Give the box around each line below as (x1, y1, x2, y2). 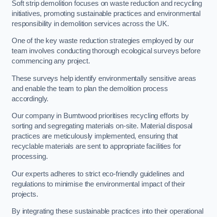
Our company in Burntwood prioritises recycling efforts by (12, 112, 189, 120)
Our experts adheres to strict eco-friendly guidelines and (12, 170, 184, 178)
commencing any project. (12, 57, 90, 65)
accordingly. (12, 94, 49, 103)
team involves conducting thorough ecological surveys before (12, 47, 201, 55)
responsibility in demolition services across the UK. (12, 19, 169, 28)
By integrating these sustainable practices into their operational (12, 207, 203, 216)
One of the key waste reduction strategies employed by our (12, 37, 194, 45)
